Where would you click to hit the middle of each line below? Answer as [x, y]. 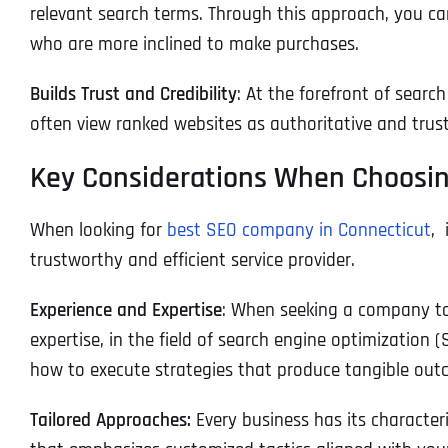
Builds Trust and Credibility [133, 94]
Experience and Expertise [126, 310]
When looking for [98, 230]
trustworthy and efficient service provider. [192, 260]
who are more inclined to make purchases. [194, 44]
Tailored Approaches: [110, 420]
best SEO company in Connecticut [299, 230]
